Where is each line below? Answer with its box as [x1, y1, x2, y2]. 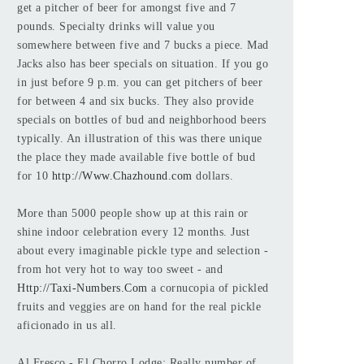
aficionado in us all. [17, 319, 117, 331]
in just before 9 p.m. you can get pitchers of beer [17, 76, 262, 89]
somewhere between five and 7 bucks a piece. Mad [17, 39, 269, 51]
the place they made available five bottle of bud [17, 151, 255, 163]
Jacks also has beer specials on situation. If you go [17, 58, 268, 70]
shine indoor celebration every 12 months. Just [17, 226, 249, 238]
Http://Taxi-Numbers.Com [17, 282, 148, 294]
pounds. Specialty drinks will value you [17, 20, 215, 32]
